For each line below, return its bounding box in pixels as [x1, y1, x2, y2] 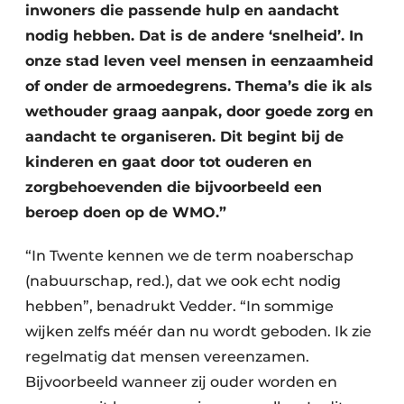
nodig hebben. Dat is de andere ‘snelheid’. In [25, 27, 363, 44]
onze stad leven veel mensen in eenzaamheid [25, 52, 373, 69]
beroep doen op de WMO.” [25, 204, 226, 221]
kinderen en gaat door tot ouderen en [25, 153, 312, 170]
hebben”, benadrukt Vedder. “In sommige [25, 298, 334, 315]
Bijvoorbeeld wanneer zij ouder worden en [25, 373, 337, 390]
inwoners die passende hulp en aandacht [25, 2, 339, 19]
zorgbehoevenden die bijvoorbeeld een [25, 179, 322, 196]
